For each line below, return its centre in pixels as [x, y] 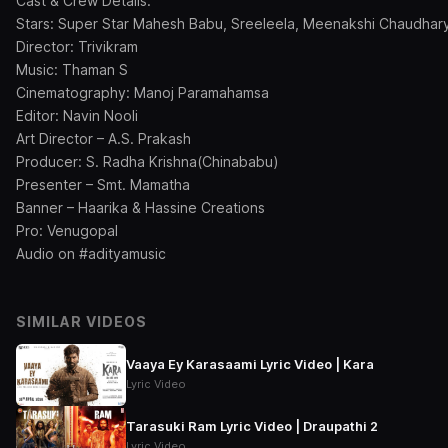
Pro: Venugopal [67, 230]
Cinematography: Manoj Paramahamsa [142, 92]
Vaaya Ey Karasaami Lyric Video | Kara [250, 364]
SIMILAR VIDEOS [81, 321]
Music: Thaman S [72, 69]
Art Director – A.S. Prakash [103, 138]
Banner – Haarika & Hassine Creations [140, 207]
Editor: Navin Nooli [77, 115]
